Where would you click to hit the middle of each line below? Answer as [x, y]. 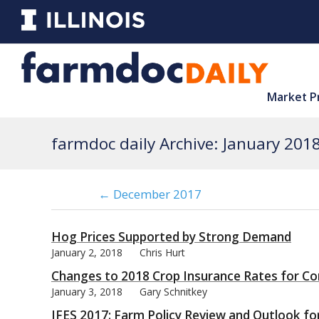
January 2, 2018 [87, 252]
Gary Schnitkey [173, 291]
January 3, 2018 [87, 291]
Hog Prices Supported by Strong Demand [171, 236]
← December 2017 [150, 194]
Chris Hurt [162, 252]
